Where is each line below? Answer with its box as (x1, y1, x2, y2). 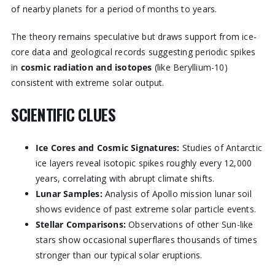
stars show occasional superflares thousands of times (35, 234, 257, 246)
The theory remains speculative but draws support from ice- (10, 30, 257, 42)
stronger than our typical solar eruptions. (35, 249, 203, 261)
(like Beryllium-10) (152, 61, 228, 73)
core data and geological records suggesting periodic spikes (10, 45, 256, 58)
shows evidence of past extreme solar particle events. (35, 203, 257, 215)
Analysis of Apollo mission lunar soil (102, 188, 252, 200)
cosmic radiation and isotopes (20, 61, 152, 73)
